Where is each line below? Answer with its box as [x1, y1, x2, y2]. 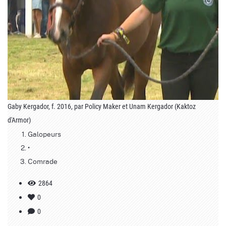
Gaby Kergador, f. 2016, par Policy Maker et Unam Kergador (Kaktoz [8, 102, 196, 111]
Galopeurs [28, 129, 61, 139]
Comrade [28, 156, 58, 166]
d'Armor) [8, 116, 31, 125]
